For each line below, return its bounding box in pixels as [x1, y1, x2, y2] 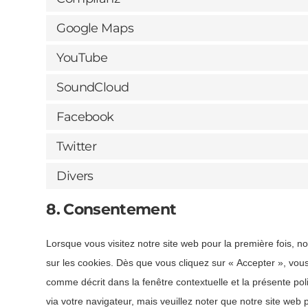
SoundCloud [56, 79, 129, 95]
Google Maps [56, 20, 134, 36]
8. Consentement [46, 200, 177, 219]
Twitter [56, 138, 97, 154]
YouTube [56, 49, 108, 65]
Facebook [56, 109, 114, 124]
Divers [56, 168, 93, 184]
